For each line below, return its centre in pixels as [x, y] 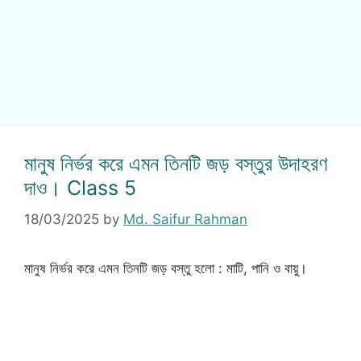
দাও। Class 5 [80, 188]
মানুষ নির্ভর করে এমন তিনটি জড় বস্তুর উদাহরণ [176, 164]
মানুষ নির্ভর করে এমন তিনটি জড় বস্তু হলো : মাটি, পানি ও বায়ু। [166, 268]
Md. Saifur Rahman [185, 219]
